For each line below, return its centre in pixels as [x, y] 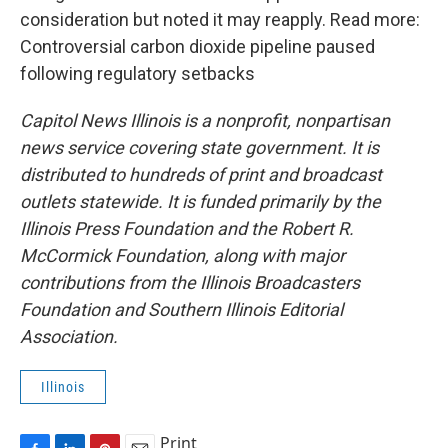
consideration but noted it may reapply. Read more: [220, 19]
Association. [69, 336]
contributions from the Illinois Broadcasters [190, 282]
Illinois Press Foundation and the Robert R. [187, 228]
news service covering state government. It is [199, 147]
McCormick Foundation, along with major [182, 255]
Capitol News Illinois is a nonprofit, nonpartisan [205, 120]
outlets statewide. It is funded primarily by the [200, 201]
